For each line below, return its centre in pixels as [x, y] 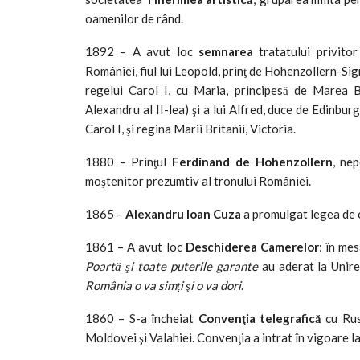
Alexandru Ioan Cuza [183, 213]
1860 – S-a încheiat [142, 318]
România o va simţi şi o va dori [163, 285]
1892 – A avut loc [142, 51]
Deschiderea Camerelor [252, 246]
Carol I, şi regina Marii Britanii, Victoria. [190, 128]
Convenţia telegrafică [260, 318]
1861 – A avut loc [135, 246]
